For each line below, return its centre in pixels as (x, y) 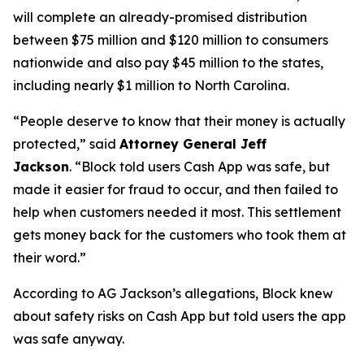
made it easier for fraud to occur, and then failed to (175, 189)
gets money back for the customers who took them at (180, 235)
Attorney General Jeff (193, 144)
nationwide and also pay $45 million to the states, (168, 63)
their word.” (50, 258)
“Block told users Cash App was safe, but (201, 167)
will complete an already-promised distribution (160, 17)
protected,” (50, 144)
